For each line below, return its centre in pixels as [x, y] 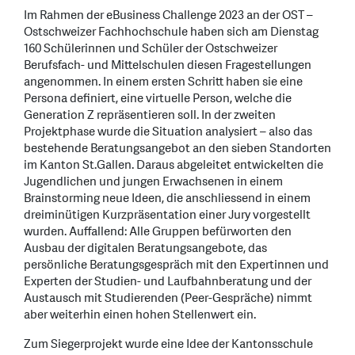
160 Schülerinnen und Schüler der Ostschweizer [151, 48]
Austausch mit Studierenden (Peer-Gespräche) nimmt [168, 298]
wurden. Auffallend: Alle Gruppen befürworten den [158, 231]
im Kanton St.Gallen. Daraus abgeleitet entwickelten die [174, 165]
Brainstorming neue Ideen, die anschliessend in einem [167, 198]
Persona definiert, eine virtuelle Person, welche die [158, 98]
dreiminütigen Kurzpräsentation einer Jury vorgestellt [167, 215]
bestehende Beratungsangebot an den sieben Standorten [177, 148]
